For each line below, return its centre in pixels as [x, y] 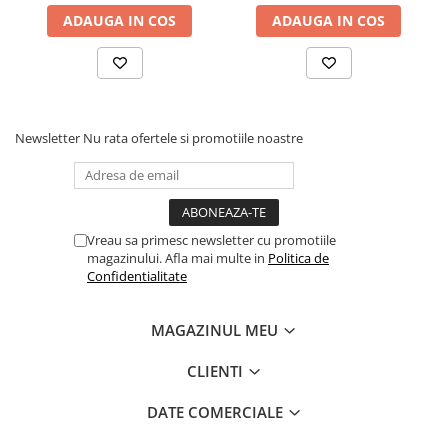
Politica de [298, 258]
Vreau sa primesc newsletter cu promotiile [211, 240]
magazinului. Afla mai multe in [177, 258]
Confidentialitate [137, 276]
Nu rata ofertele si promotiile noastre [193, 138]
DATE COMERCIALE [216, 412]
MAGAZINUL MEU [216, 330]
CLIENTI [216, 371]
